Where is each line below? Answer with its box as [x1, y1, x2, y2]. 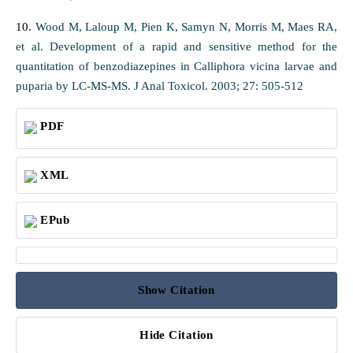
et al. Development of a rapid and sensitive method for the [16, 40, 337, 53]
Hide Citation [139, 329, 214, 341]
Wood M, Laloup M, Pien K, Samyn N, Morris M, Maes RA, [35, 20, 337, 33]
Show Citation [138, 284, 215, 296]
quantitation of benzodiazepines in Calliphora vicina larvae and [16, 60, 337, 72]
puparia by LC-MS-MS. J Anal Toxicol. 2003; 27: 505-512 [16, 80, 303, 92]
